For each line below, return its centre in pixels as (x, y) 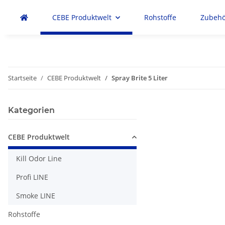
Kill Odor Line (39, 158)
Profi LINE (32, 177)
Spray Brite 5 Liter (140, 78)
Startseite (22, 78)
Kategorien (31, 110)
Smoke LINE (36, 196)
